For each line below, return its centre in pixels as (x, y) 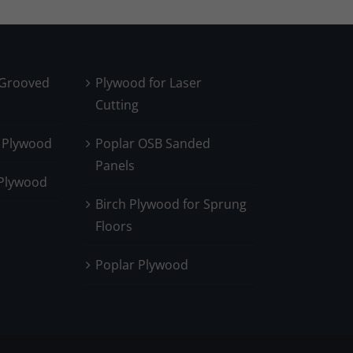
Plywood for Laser (149, 82)
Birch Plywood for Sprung (171, 204)
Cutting (117, 104)
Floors (114, 226)
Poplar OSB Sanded (153, 143)
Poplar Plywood (142, 264)
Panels (115, 165)
